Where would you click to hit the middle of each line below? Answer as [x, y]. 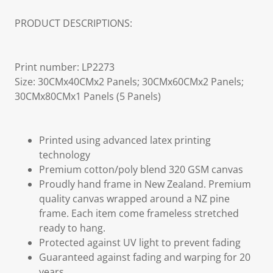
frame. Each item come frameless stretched [139, 213]
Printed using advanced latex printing [125, 140]
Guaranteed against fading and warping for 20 [145, 257]
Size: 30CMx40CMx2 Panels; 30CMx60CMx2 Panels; [129, 82]
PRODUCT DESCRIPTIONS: [73, 23]
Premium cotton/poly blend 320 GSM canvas [141, 169]
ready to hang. [72, 228]
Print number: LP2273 [65, 67]
